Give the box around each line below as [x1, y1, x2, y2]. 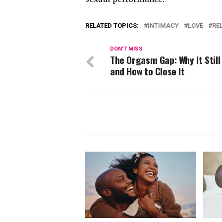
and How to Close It [110, 64, 185, 78]
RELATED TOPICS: [85, 22, 139, 29]
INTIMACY [148, 22, 179, 29]
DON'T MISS [110, 46, 143, 52]
